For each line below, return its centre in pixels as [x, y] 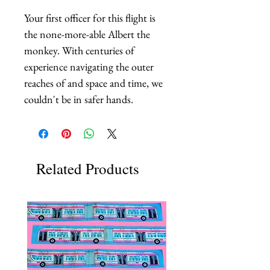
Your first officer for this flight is [90, 17]
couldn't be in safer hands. [79, 99]
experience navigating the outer [89, 66]
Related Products [88, 168]
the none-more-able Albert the [87, 34]
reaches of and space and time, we [93, 83]
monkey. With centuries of [79, 50]
